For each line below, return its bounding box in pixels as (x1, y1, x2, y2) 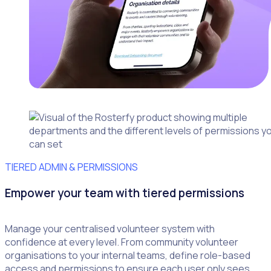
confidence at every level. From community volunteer (5, 235, 238, 249)
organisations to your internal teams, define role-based (5, 248, 250, 262)
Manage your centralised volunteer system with (5, 221, 215, 235)
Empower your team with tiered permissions (5, 184, 244, 201)
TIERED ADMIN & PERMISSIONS (5, 160, 138, 174)
